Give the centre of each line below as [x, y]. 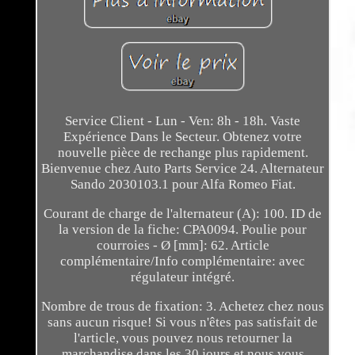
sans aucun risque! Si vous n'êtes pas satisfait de [183, 323]
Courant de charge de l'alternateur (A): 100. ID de [183, 214]
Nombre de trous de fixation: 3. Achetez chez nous [183, 307]
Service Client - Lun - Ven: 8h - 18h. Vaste [183, 121]
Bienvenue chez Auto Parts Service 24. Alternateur [183, 169]
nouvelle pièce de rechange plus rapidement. [183, 153]
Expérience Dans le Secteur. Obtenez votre [183, 137]
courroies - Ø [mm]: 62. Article [183, 246]
